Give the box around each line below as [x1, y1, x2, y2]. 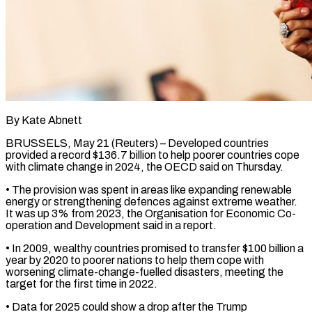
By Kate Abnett [6, 114, 82, 126]
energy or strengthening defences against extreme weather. [6, 195, 297, 208]
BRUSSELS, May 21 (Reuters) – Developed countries [6, 136, 269, 149]
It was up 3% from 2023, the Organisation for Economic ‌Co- [6, 207, 296, 219]
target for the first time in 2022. [6, 277, 157, 290]
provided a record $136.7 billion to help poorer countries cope [6, 148, 299, 161]
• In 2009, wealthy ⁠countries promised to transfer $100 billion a [6, 242, 304, 254]
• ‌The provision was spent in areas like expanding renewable [6, 183, 292, 196]
